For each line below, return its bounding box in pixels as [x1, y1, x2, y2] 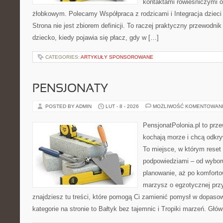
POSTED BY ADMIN [45, 104, 93, 109]
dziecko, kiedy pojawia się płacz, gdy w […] [32, 34, 159, 41]
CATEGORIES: [45, 54, 81, 60]
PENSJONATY [32, 84, 108, 95]
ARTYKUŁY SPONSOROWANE [81, 54, 153, 60]
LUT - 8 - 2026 [106, 104, 139, 109]
